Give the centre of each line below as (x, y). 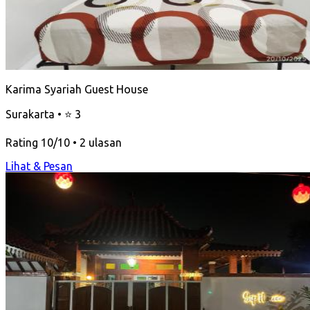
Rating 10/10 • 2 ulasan (64, 142)
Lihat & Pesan (39, 166)
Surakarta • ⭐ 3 (43, 114)
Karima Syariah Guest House (77, 89)
